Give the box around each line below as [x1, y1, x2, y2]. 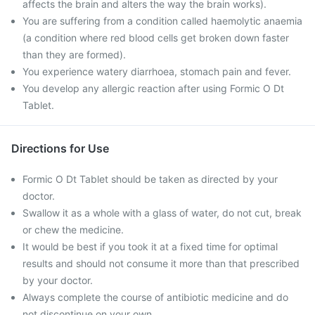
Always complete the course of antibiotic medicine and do [22, 291, 288, 303]
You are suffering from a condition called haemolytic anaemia [22, 15, 302, 27]
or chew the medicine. [22, 224, 124, 236]
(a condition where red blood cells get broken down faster [22, 32, 289, 44]
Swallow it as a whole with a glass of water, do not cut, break [22, 207, 302, 219]
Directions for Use [11, 141, 109, 155]
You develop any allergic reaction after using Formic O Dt [22, 82, 284, 94]
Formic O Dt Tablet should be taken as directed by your [22, 173, 278, 185]
